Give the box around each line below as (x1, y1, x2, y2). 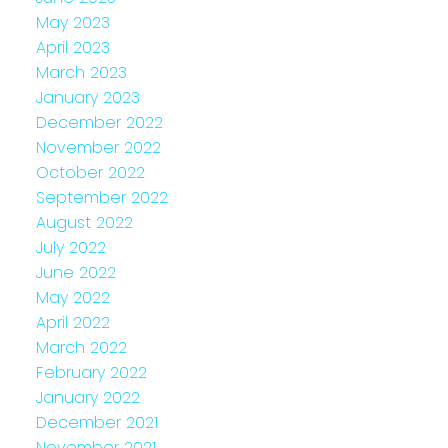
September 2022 (35, 185, 168, 209)
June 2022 (35, 260, 116, 284)
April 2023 (35, 35, 110, 59)
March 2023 (35, 60, 127, 84)
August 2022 (35, 210, 133, 234)
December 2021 (35, 410, 158, 434)
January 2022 (35, 385, 140, 409)
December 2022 (35, 110, 163, 134)
